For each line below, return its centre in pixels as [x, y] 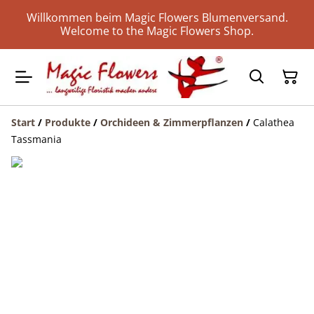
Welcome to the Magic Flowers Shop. [157, 31]
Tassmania [36, 139]
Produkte [68, 123]
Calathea [274, 123]
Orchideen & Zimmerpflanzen [172, 123]
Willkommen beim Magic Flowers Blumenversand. [157, 18]
